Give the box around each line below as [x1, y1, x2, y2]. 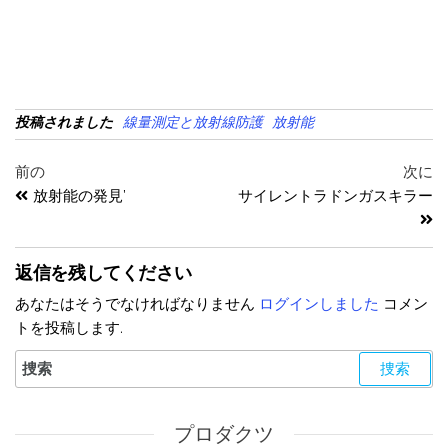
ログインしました [259, 295, 379, 314]
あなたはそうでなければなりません [15, 295, 259, 314]
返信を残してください [15, 262, 192, 284]
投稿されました [15, 114, 113, 131]
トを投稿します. [15, 319, 123, 338]
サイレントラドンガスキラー [238, 187, 433, 206]
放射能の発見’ [33, 187, 126, 206]
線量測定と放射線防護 [123, 114, 263, 131]
